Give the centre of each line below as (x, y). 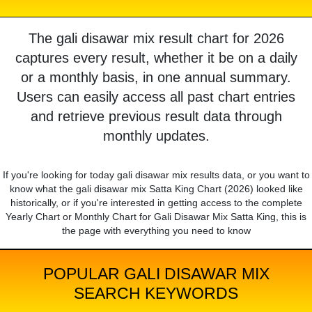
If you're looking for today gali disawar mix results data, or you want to (156, 175)
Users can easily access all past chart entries (156, 97)
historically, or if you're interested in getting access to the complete (156, 203)
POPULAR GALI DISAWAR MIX (156, 274)
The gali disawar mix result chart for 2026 (156, 39)
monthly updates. (156, 136)
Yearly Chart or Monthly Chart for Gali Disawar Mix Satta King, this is (156, 217)
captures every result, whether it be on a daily (156, 58)
